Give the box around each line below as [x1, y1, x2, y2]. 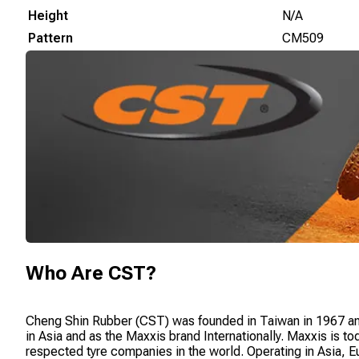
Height [28, 8, 68, 24]
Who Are [26, 261, 108, 284]
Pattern [28, 30, 73, 46]
